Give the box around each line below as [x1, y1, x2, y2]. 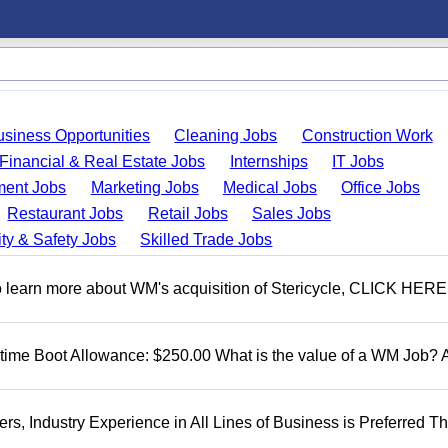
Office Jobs [341, 179, 421, 196]
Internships [229, 153, 308, 170]
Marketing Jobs [90, 179, 199, 196]
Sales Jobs [251, 205, 331, 222]
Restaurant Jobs [7, 205, 124, 222]
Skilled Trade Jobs [140, 231, 273, 248]
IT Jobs [331, 153, 384, 170]
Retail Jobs [147, 205, 228, 222]
